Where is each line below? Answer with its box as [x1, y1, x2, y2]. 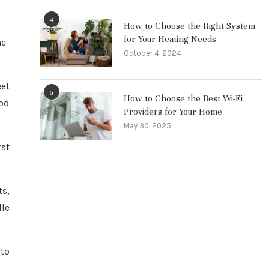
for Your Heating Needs [124, 34, 216, 44]
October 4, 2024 [124, 49, 181, 58]
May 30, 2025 [124, 121, 171, 130]
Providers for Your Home [124, 106, 222, 117]
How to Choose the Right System [124, 20, 255, 31]
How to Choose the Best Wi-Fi [124, 93, 243, 104]
